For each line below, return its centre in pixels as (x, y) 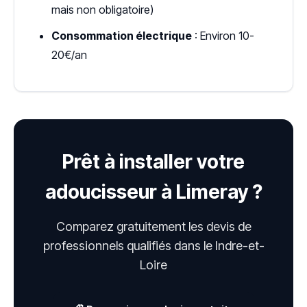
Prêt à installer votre (153, 162)
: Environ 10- (223, 36)
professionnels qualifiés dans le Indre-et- (153, 246)
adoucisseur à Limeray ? (153, 192)
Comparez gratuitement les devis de (153, 227)
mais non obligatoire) (102, 10)
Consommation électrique (122, 36)
